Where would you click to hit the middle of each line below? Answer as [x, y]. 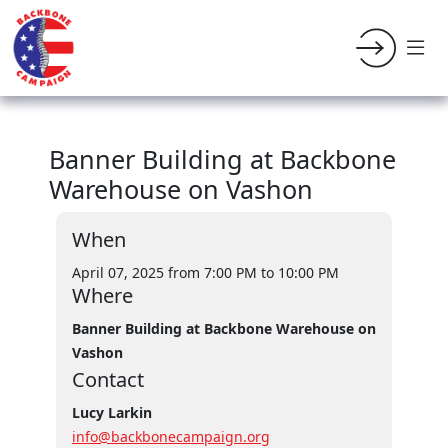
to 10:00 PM [300, 272]
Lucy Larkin [112, 412]
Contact [108, 379]
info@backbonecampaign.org [171, 436]
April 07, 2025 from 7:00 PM [164, 272]
